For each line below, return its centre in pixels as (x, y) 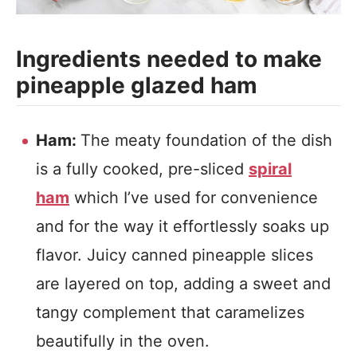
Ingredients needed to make (169, 59)
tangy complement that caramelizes (170, 312)
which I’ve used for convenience (194, 198)
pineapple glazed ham (137, 85)
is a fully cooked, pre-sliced (142, 169)
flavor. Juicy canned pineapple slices (175, 255)
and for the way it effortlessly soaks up (182, 226)
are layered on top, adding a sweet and (183, 284)
